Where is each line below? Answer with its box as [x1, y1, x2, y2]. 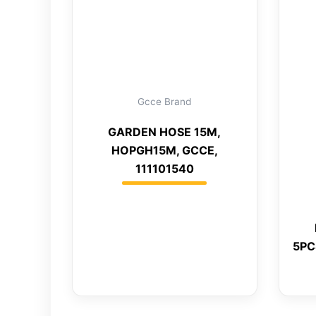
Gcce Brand [138, 96, 192, 108]
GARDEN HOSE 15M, [108, 125, 221, 140]
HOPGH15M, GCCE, [111, 143, 218, 158]
